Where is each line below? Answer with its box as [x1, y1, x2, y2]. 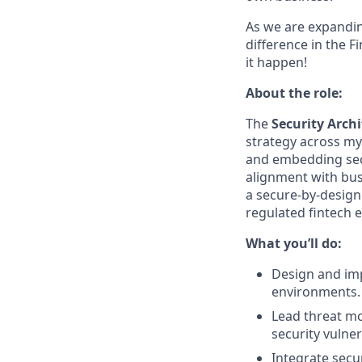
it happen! [246, 53, 307, 71]
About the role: [246, 84, 343, 102]
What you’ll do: [246, 234, 342, 252]
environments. [271, 283, 360, 301]
